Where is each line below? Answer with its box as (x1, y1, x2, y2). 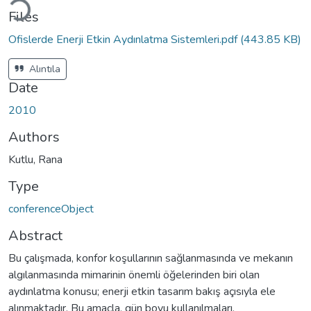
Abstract (8, 226, 62, 245)
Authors (8, 127, 60, 146)
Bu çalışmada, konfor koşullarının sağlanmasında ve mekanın (8, 250, 293, 266)
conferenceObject (8, 201, 94, 217)
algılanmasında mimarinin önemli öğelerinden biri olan (8, 267, 260, 283)
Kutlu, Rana (8, 151, 62, 167)
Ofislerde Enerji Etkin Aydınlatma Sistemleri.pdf (8, 31, 240, 47)
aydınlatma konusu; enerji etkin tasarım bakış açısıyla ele (8, 283, 276, 299)
